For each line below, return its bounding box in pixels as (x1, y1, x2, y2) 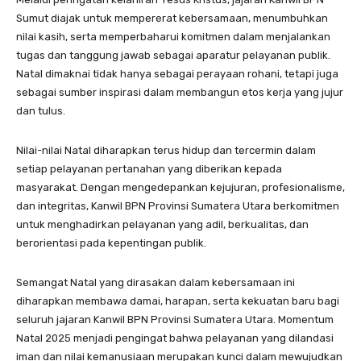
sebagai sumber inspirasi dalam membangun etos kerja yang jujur (16, 85, 343, 98)
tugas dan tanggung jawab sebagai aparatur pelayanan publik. (16, 48, 330, 61)
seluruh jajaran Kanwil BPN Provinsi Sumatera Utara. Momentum (16, 313, 334, 326)
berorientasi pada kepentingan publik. (16, 236, 206, 249)
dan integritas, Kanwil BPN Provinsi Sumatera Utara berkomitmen (16, 199, 339, 212)
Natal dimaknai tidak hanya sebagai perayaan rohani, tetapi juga (16, 67, 338, 80)
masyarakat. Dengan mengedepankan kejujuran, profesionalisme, (16, 180, 345, 193)
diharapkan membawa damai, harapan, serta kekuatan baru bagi (16, 294, 339, 307)
